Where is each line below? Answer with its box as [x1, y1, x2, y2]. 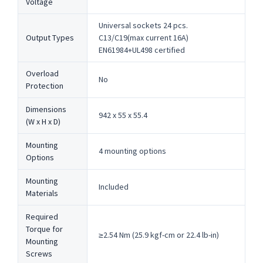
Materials [25, 187, 58, 198]
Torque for [25, 223, 63, 234]
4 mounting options [98, 145, 166, 156]
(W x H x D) [25, 116, 60, 127]
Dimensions [25, 103, 66, 114]
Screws [25, 248, 52, 259]
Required [25, 211, 58, 222]
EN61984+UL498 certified [98, 44, 185, 55]
